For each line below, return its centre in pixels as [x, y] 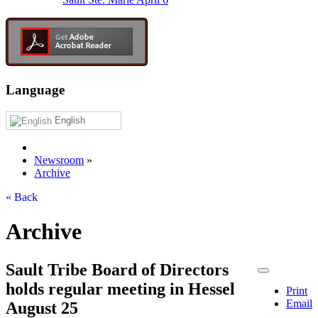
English [68, 120]
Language [35, 90]
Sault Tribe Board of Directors [117, 269]
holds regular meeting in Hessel [120, 289]
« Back [22, 197]
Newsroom [59, 160]
